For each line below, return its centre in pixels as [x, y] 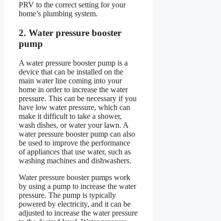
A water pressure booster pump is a [73, 63]
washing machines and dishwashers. [75, 160]
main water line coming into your [70, 80]
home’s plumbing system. [58, 14]
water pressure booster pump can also [77, 134]
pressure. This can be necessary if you [78, 98]
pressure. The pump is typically [67, 195]
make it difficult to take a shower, [70, 116]
